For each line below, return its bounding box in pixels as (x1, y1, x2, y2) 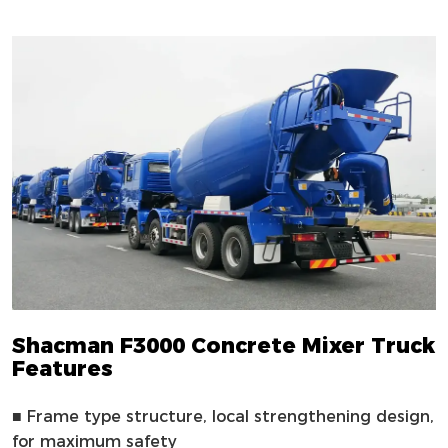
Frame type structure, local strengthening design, (21, 407, 434, 427)
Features (11, 356, 113, 382)
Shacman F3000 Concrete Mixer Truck (11, 333, 435, 359)
